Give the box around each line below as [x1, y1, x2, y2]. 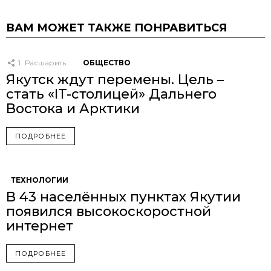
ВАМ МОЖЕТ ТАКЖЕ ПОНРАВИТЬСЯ [6, 21, 227, 35]
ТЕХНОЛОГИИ [11, 175, 68, 185]
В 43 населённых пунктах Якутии [6, 189, 241, 206]
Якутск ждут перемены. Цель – [6, 71, 224, 88]
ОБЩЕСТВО [83, 58, 131, 68]
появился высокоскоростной [6, 203, 211, 220]
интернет [6, 218, 73, 235]
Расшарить [25, 58, 66, 68]
